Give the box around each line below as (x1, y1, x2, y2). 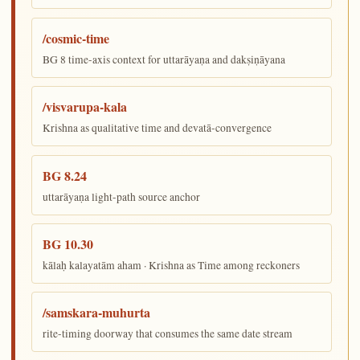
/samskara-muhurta (43, 303, 151, 322)
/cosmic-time (43, 28, 110, 47)
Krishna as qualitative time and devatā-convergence (43, 121, 272, 136)
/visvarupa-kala (43, 97, 128, 117)
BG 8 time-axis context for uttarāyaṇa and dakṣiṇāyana (43, 51, 286, 67)
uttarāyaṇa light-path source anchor (43, 189, 201, 204)
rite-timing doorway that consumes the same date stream (43, 326, 293, 342)
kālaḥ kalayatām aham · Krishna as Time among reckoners (43, 257, 301, 272)
